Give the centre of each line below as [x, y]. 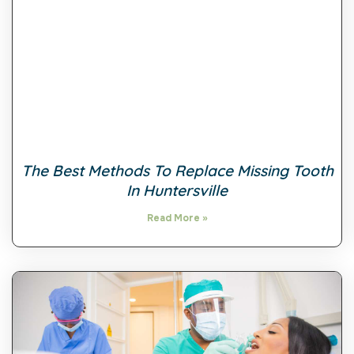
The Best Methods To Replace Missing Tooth [177, 170]
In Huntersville [177, 190]
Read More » [177, 218]
